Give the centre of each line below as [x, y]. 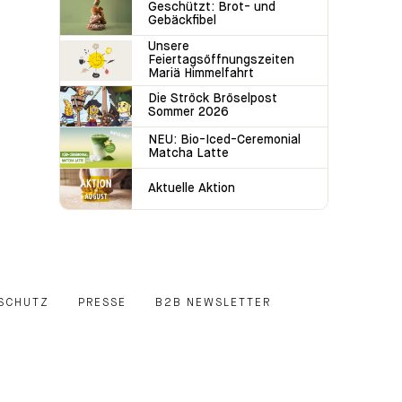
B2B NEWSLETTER [214, 303]
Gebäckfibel [182, 21]
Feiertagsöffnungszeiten [221, 60]
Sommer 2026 [188, 113]
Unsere [169, 46]
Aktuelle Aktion [192, 188]
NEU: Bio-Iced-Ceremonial [224, 140]
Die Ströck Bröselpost [213, 99]
